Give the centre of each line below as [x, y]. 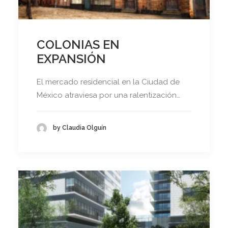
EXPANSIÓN [71, 59]
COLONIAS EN [78, 45]
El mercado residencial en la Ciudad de [108, 82]
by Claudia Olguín [80, 128]
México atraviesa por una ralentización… [108, 95]
